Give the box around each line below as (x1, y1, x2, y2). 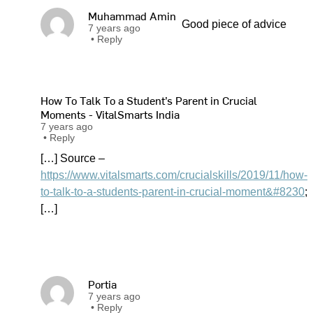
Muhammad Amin (88, 8, 176, 23)
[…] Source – (41, 152, 105, 164)
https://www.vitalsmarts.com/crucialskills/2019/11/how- (41, 169, 307, 181)
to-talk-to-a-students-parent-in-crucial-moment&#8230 (41, 186, 305, 198)
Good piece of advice (182, 18, 286, 30)
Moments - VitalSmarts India (41, 106, 180, 122)
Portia (88, 276, 117, 291)
